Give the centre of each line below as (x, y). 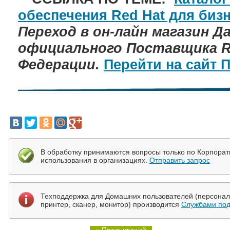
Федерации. (61, 65)
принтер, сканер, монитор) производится (111, 204)
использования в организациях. (95, 160)
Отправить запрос (180, 160)
